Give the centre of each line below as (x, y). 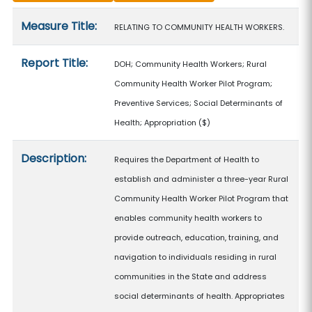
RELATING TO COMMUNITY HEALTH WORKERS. (200, 27)
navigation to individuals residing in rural (196, 257)
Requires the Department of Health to (187, 159)
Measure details (55, 16)
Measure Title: (59, 26)
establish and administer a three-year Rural (202, 179)
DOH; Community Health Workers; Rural (191, 64)
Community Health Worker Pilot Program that (202, 198)
